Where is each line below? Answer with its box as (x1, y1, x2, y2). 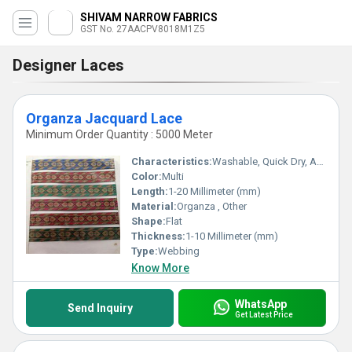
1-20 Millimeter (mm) (168, 185, 261, 197)
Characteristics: (131, 156, 212, 167)
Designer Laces (13, 56, 124, 75)
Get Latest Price (234, 310, 293, 319)
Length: (131, 185, 168, 197)
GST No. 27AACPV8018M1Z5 (80, 24, 205, 35)
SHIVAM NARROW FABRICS (80, 11, 218, 24)
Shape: (131, 215, 166, 227)
